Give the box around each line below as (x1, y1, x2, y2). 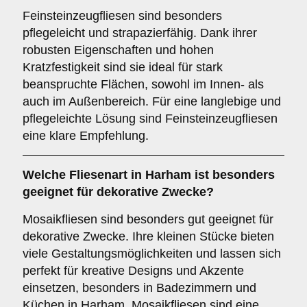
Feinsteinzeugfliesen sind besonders (23, 9, 222, 23)
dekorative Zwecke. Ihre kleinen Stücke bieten (23, 230, 274, 243)
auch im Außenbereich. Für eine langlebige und (23, 95, 281, 108)
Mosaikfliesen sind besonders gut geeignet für (23, 212, 273, 226)
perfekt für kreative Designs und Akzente (23, 264, 244, 278)
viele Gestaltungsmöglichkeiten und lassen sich (23, 247, 281, 260)
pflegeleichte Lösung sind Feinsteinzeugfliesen (23, 112, 278, 125)
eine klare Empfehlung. (23, 129, 149, 143)
